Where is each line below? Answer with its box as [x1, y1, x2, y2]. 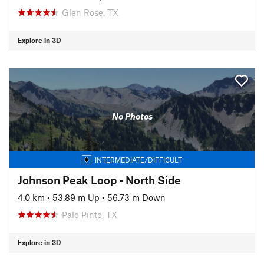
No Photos [111, 111, 153, 121]
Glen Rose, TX [62, 6, 118, 18]
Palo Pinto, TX [62, 209, 117, 220]
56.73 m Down [107, 192, 166, 203]
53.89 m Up [52, 192, 100, 203]
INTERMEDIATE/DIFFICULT [95, 155, 182, 164]
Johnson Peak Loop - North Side [18, 173, 181, 187]
